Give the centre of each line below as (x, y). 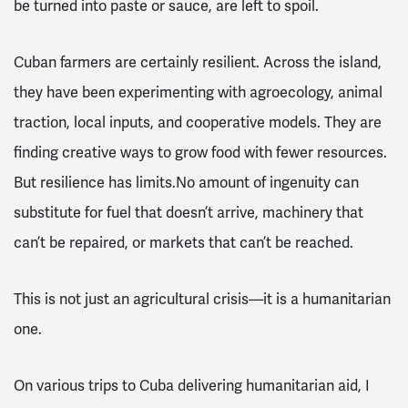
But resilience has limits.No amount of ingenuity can (186, 183)
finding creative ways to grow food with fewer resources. (200, 153)
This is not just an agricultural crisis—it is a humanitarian (202, 299)
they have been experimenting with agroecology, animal (198, 93)
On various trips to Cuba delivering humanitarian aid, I (192, 385)
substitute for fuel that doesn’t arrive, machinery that (189, 213)
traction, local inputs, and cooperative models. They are (198, 123)
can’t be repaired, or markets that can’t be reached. (184, 243)
